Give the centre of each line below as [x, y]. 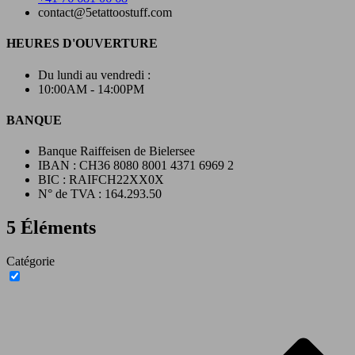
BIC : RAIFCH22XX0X [101, 180]
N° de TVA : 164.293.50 [100, 194]
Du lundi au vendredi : [94, 74]
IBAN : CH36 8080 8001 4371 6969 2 [136, 166]
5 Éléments [51, 228]
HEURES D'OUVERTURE [82, 44]
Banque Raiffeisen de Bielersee [116, 151]
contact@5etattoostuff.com [105, 13]
